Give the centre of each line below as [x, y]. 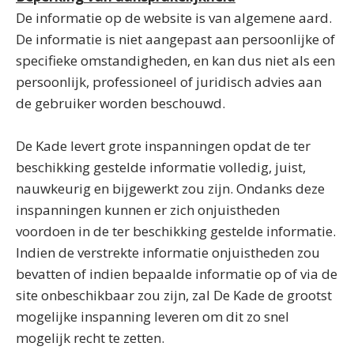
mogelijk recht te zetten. [90, 338]
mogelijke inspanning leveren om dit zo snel [153, 316]
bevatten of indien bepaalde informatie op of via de [177, 274]
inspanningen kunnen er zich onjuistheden [148, 210]
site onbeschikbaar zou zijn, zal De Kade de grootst [174, 295]
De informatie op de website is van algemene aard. [174, 18]
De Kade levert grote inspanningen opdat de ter [163, 146]
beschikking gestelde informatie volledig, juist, [161, 167]
